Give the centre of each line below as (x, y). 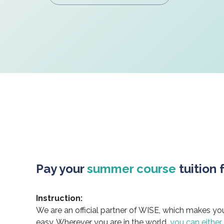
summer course (131, 169)
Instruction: (59, 198)
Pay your (61, 169)
